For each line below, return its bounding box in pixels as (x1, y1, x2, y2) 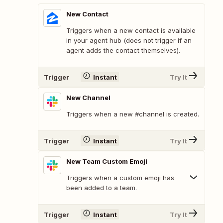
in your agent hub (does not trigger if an (66, 36, 192, 45)
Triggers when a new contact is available (66, 26, 196, 35)
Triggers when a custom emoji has (66, 174, 174, 182)
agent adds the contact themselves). (66, 46, 180, 55)
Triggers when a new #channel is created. (66, 110, 199, 118)
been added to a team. (66, 184, 137, 192)
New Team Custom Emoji (66, 157, 147, 166)
